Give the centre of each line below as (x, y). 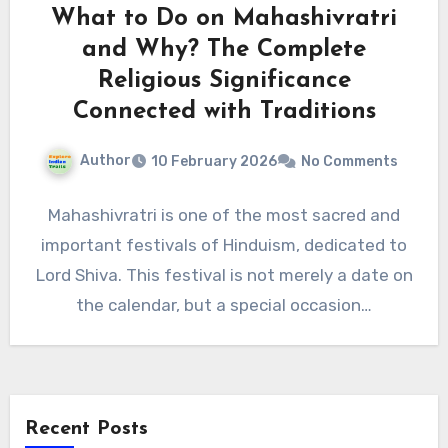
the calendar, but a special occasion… (224, 305)
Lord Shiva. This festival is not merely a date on (224, 275)
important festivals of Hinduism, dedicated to (224, 245)
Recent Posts (86, 429)
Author (105, 161)
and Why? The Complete (224, 50)
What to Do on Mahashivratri (224, 19)
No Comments (349, 162)
